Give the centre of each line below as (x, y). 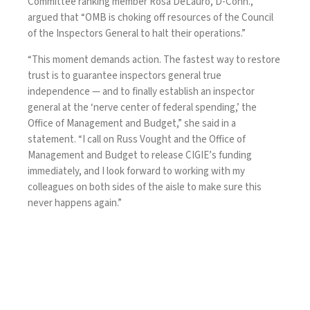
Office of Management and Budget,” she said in (129, 123)
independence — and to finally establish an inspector (141, 91)
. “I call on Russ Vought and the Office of (160, 139)
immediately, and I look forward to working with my (136, 171)
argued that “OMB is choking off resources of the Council (151, 17)
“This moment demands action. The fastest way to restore (154, 60)
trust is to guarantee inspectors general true (125, 75)
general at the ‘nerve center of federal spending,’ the (142, 107)
